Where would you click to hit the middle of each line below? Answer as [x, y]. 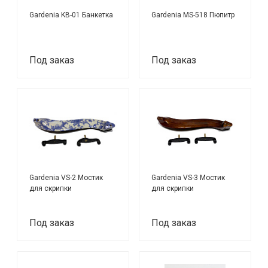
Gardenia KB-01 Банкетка [71, 15]
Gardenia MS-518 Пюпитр [193, 15]
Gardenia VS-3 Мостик [188, 178]
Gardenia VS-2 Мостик [66, 178]
